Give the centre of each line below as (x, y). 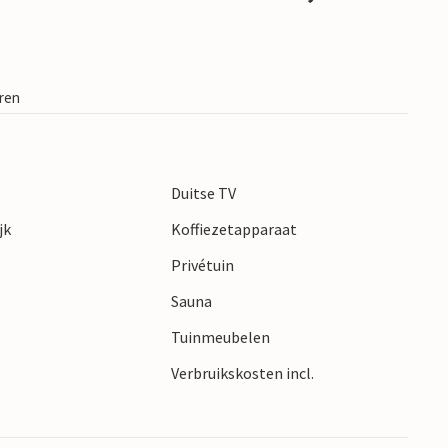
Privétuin (202, 265)
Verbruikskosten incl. (242, 373)
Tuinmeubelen (220, 337)
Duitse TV (203, 193)
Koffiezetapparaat (233, 229)
